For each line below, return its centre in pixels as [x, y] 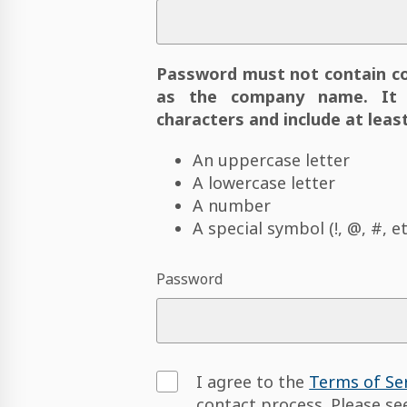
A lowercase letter [264, 183]
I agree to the [253, 382]
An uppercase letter [272, 160]
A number [232, 205]
